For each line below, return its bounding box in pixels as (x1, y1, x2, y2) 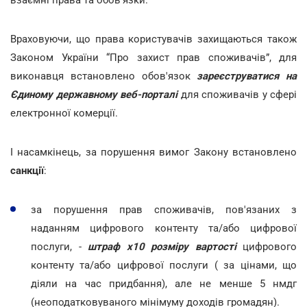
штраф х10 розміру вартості (88, 241, 243, 253)
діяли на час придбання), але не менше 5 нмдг (31, 278, 297, 290)
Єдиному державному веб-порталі (10, 88, 177, 101)
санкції (10, 164, 44, 177)
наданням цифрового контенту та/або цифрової (31, 222, 297, 234)
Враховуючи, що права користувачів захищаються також (10, 33, 297, 45)
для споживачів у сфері (177, 88, 297, 101)
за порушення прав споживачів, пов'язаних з (31, 204, 297, 216)
